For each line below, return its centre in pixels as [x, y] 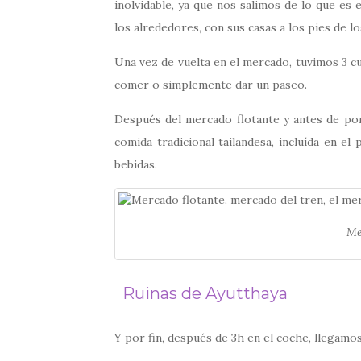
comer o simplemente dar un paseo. [211, 84]
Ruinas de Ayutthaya [201, 294]
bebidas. [136, 164]
